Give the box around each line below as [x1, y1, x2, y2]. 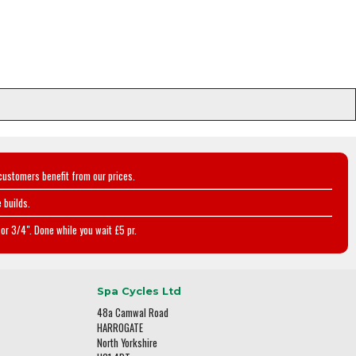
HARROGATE [97, 319, 143, 335]
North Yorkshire [97, 335, 157, 350]
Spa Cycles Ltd [97, 284, 181, 297]
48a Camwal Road [97, 304, 168, 320]
